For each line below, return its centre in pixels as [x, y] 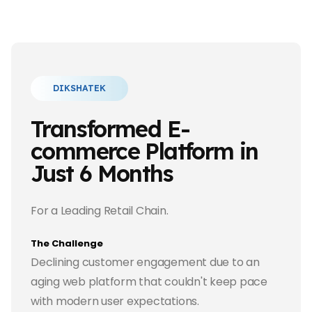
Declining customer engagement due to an [145, 262]
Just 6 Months [102, 173]
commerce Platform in [145, 150]
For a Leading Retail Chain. [100, 210]
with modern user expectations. [115, 301]
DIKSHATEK [79, 88]
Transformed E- [110, 128]
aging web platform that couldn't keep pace [149, 281]
